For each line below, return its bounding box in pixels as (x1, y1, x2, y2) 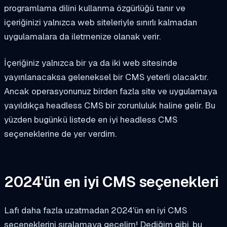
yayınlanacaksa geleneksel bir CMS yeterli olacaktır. (4, 71, 208, 83)
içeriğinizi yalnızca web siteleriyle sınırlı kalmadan (4, 16, 197, 28)
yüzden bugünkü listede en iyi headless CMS (4, 113, 177, 125)
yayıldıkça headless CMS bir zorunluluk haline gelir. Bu (4, 99, 215, 111)
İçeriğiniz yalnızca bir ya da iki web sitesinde (4, 57, 177, 68)
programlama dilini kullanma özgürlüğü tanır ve (4, 2, 185, 14)
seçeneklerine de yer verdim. (4, 128, 117, 139)
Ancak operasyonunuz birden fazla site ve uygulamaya (4, 85, 217, 97)
